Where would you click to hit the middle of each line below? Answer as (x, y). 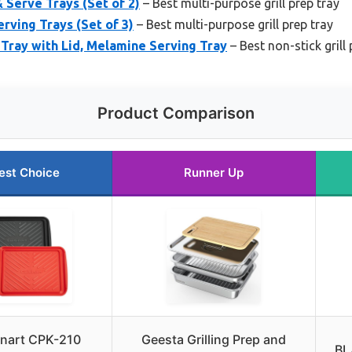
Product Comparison (176, 114)
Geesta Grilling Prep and (214, 340)
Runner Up (214, 173)
